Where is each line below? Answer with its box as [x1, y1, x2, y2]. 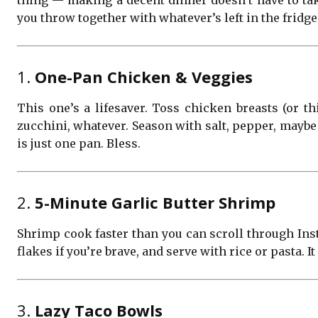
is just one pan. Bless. [17, 136, 141, 150]
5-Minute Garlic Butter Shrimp [35, 192, 275, 213]
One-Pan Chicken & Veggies [35, 66, 253, 87]
